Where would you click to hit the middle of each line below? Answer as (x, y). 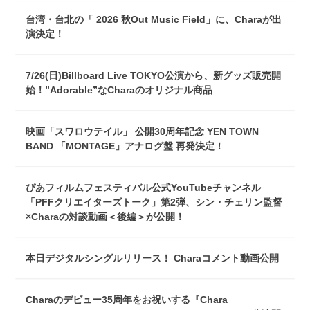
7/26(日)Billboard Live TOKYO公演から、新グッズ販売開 (154, 75)
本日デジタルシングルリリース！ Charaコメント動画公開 (153, 258)
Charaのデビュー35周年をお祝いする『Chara (127, 300)
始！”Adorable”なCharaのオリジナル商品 (119, 90)
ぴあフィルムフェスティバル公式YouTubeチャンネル (144, 188)
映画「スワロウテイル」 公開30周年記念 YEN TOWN (143, 131)
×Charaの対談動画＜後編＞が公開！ (106, 217)
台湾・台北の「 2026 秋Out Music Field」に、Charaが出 (154, 19)
